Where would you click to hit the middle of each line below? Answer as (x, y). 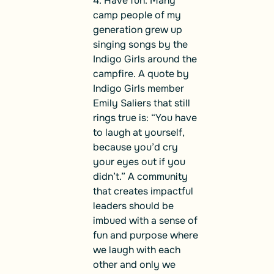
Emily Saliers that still (142, 103)
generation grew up (138, 29)
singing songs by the (140, 44)
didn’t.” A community (140, 176)
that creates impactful (143, 191)
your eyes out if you (139, 161)
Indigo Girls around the (145, 59)
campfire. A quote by (141, 73)
